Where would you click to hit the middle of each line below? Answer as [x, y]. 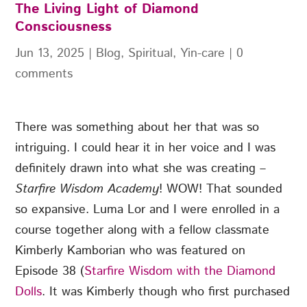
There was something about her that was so [137, 128]
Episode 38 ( [50, 272]
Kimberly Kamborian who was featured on [131, 251]
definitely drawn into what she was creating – [141, 169]
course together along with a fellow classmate [143, 231]
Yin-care [203, 54]
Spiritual [151, 54]
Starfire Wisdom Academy [87, 189]
